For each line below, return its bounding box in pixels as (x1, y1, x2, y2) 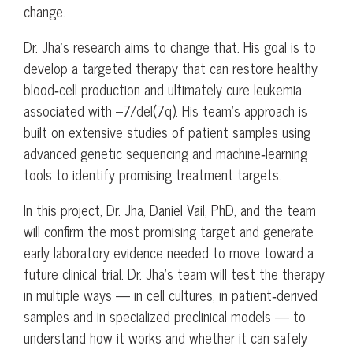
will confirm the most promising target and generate (24, 218, 314, 243)
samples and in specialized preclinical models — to (24, 303, 306, 328)
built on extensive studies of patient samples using (24, 119, 310, 143)
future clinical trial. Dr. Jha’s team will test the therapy (24, 261, 325, 285)
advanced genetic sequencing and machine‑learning (24, 140, 307, 165)
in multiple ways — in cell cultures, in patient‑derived (24, 282, 318, 307)
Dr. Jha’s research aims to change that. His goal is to (24, 34, 316, 58)
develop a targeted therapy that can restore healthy (24, 55, 318, 80)
